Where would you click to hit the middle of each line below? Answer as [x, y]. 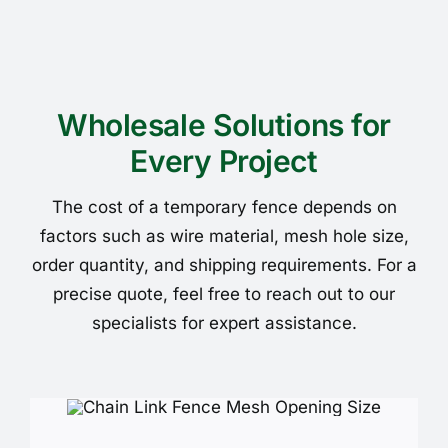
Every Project [224, 160]
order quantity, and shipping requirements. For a [224, 264]
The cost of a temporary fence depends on [224, 206]
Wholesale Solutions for [224, 124]
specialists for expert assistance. [224, 322]
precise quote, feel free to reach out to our [224, 293]
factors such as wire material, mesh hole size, [224, 235]
